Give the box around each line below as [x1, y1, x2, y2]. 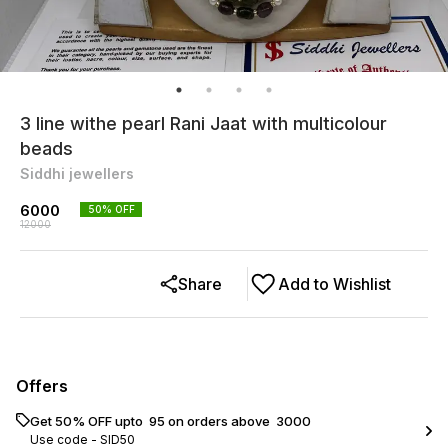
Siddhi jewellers [20, 165, 134, 182]
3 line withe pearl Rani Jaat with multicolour [20, 113, 387, 134]
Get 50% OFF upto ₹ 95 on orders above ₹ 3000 [30, 413, 311, 429]
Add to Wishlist [278, 274, 391, 294]
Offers [16, 376, 68, 396]
